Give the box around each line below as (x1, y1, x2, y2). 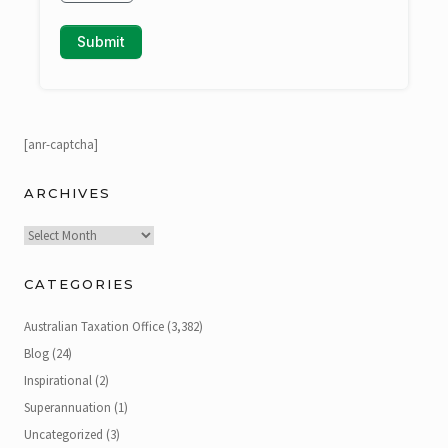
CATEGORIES (24, 275, 135, 292)
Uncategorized (24, 425, 103, 443)
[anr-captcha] (24, 136, 98, 154)
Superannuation (24, 398, 111, 416)
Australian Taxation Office (24, 318, 164, 336)
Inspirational (24, 371, 92, 389)
